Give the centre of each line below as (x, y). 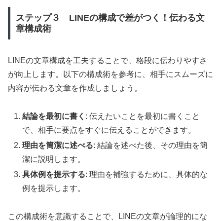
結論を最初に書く (54, 116)
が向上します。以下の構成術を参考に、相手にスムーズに (110, 74)
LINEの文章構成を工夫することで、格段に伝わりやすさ (108, 60)
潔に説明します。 (54, 159)
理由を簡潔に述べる (58, 145)
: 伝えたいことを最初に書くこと (143, 116)
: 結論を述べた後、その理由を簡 (151, 145)
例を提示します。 (54, 188)
